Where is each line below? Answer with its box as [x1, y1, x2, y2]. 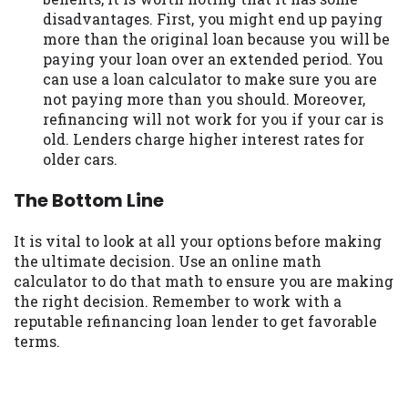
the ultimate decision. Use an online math [14, 250, 321, 270]
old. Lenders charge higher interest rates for [43, 129, 364, 149]
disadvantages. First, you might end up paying [43, 9, 382, 29]
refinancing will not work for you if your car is [43, 109, 383, 129]
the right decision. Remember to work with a [14, 291, 342, 311]
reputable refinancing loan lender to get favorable [14, 311, 377, 331]
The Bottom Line [14, 187, 164, 213]
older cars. [43, 149, 117, 169]
